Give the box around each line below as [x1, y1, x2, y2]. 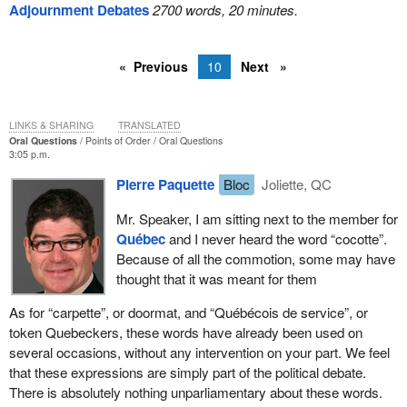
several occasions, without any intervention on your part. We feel [8, 342, 390, 362]
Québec [115, 228, 165, 249]
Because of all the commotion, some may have [115, 248, 395, 268]
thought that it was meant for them [115, 268, 317, 288]
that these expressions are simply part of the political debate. [8, 362, 366, 382]
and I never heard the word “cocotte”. [164, 228, 387, 248]
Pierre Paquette [115, 174, 214, 195]
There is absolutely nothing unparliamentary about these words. [8, 382, 382, 402]
